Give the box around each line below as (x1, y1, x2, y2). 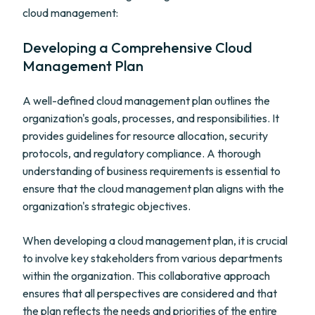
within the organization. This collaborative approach (22, 269, 270, 283)
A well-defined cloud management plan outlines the (22, 94, 270, 108)
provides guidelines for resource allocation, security (22, 129, 268, 143)
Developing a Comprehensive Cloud (22, 39, 252, 56)
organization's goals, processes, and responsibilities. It (22, 111, 279, 125)
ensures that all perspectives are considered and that (22, 286, 277, 300)
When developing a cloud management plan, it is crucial (22, 233, 288, 247)
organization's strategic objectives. (22, 199, 191, 213)
